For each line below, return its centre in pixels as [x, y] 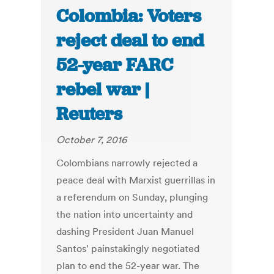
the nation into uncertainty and [125, 214]
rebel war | [103, 90]
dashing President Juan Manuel [125, 231]
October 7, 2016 [92, 140]
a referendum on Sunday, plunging [132, 197]
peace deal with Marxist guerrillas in [136, 180]
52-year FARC [115, 65]
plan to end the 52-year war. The [128, 266]
